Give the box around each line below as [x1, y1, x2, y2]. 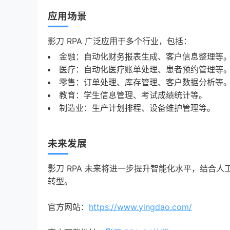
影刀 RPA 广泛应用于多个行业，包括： [48, 36, 191, 46]
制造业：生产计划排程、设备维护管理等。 [59, 103, 215, 113]
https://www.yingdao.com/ [89, 202, 192, 212]
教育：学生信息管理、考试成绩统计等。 [59, 90, 207, 100]
